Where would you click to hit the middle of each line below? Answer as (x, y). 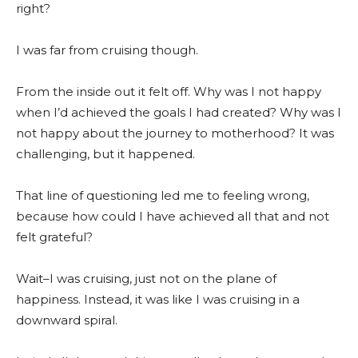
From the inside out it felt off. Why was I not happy (169, 91)
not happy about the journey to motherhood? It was (175, 133)
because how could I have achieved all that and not (173, 216)
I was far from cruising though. (107, 50)
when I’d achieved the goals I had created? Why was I (179, 112)
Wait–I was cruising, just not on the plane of (146, 278)
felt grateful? (54, 237)
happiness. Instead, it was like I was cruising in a (158, 299)
